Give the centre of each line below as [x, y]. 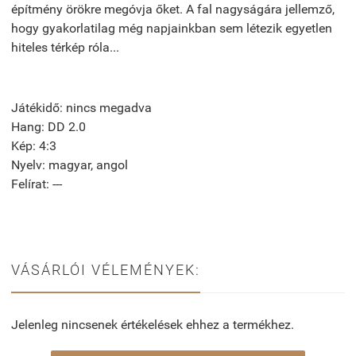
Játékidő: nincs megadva [81, 107]
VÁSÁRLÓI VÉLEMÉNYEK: [106, 269]
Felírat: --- [37, 184]
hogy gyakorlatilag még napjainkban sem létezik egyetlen [172, 28]
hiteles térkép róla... [65, 47]
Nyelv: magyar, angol [70, 164]
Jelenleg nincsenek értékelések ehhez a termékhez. [153, 324]
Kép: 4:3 [34, 145]
